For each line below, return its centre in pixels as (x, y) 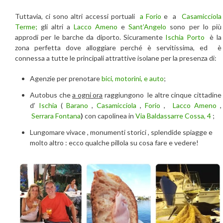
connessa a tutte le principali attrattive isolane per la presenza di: (116, 58)
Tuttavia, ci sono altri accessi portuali (77, 16)
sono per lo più (194, 27)
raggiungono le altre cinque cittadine (162, 95)
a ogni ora (88, 95)
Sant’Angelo (148, 27)
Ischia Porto (185, 37)
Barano (79, 106)
